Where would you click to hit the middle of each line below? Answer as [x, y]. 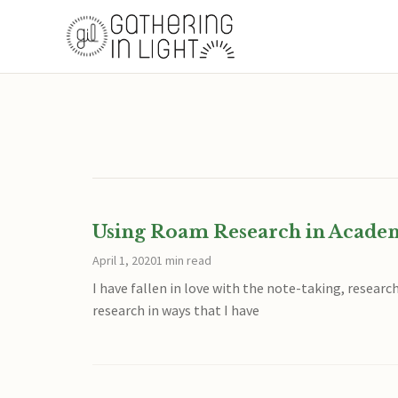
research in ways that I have [176, 310]
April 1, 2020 [124, 260]
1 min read [184, 260]
